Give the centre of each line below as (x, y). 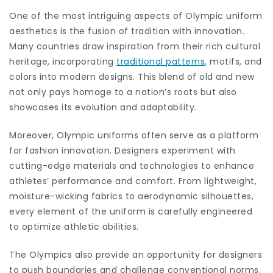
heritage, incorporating (63, 61)
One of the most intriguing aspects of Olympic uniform (136, 16)
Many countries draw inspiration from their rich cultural (135, 46)
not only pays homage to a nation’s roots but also (123, 92)
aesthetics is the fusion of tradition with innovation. (127, 31)
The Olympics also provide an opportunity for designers (136, 254)
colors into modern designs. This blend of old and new (132, 76)
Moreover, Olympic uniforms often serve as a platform (134, 135)
